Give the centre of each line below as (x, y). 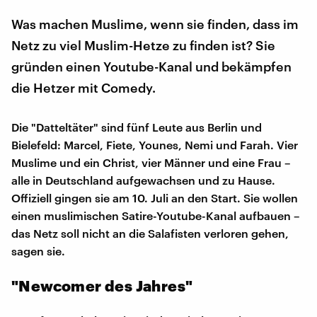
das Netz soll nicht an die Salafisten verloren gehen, (150, 233)
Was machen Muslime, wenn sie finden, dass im (155, 24)
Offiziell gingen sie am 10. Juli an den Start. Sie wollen (155, 197)
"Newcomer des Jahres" (102, 285)
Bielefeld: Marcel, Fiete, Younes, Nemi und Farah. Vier (155, 144)
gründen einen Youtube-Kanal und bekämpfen (151, 66)
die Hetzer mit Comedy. (83, 87)
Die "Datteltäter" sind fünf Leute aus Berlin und (137, 127)
